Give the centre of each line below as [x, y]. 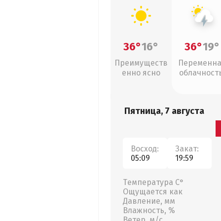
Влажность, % [149, 210]
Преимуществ [141, 63]
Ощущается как [153, 192]
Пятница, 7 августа [164, 111]
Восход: [145, 148]
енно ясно [141, 73]
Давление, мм [149, 201]
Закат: [187, 148]
